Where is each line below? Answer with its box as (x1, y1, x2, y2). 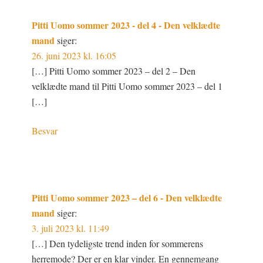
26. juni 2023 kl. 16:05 (32, 49, 117, 62)
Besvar (32, 124, 58, 137)
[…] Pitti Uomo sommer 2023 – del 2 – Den (32, 64, 196, 77)
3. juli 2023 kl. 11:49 (32, 221, 110, 234)
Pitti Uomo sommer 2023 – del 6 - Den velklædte (32, 190, 222, 204)
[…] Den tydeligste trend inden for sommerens (32, 237, 204, 249)
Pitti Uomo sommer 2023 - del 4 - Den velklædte (32, 18, 221, 32)
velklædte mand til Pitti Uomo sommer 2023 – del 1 (32, 79, 223, 92)
